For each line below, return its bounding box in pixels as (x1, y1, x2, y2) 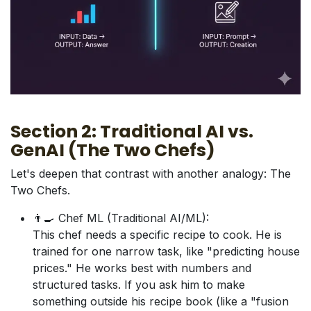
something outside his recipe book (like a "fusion (33, 294, 289, 309)
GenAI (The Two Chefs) (10, 138, 215, 163)
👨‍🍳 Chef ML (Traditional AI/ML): (33, 211, 209, 226)
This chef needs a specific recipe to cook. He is (33, 228, 282, 242)
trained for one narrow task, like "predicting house (33, 244, 300, 259)
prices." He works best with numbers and (33, 261, 251, 276)
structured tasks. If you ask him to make (33, 278, 245, 292)
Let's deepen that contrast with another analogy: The (10, 167, 291, 181)
